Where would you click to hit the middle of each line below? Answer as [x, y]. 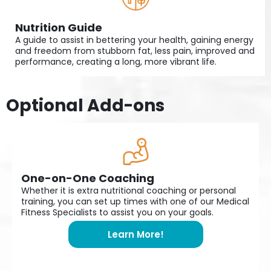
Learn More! [135, 234]
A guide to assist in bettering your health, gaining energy [134, 40]
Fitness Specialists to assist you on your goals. [117, 212]
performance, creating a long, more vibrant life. [116, 61]
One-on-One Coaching [88, 178]
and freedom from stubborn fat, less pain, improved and [135, 51]
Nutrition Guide [59, 27]
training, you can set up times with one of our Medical [135, 201]
